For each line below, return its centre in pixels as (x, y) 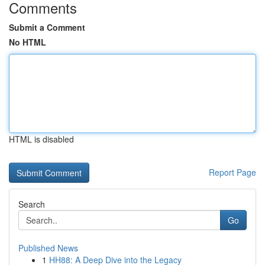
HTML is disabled (41, 139)
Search (32, 204)
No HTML (28, 42)
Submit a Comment (47, 27)
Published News (48, 248)
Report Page (232, 172)
